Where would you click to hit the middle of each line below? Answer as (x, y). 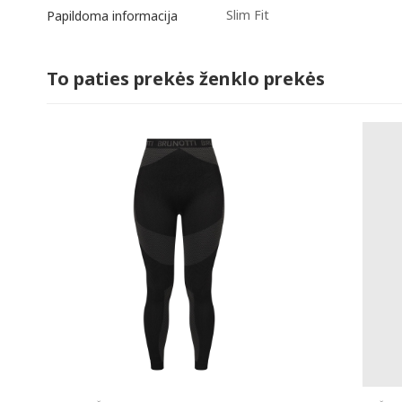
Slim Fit (248, 15)
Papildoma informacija (112, 15)
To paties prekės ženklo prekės (186, 79)
